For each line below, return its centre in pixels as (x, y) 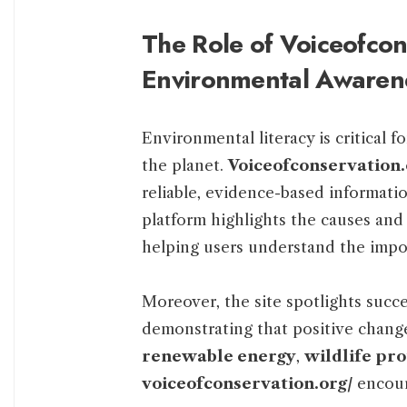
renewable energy (219, 357)
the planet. (185, 166)
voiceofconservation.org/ (247, 384)
